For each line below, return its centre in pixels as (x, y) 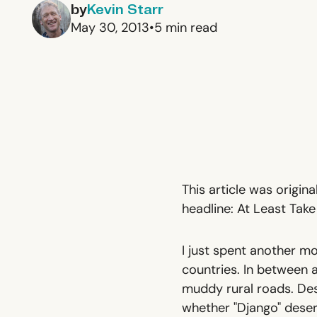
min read (189, 27)
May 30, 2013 (110, 27)
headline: (209, 209)
